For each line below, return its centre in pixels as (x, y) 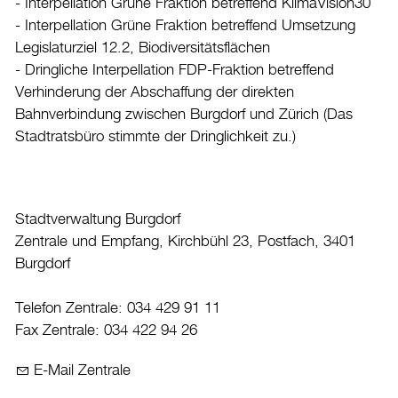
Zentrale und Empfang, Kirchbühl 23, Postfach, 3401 (185, 242)
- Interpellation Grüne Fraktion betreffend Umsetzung (185, 26)
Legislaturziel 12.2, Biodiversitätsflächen (143, 48)
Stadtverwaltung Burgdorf (98, 220)
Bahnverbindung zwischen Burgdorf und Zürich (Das (184, 115)
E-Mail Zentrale (82, 371)
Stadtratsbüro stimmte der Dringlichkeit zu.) (155, 137)
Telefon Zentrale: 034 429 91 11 (118, 309)
